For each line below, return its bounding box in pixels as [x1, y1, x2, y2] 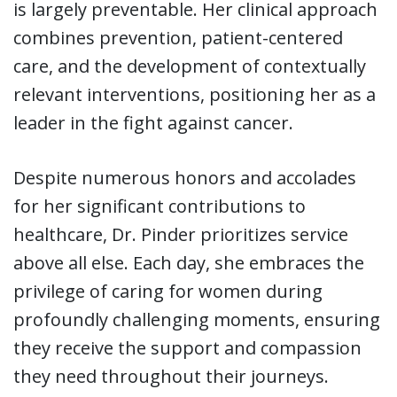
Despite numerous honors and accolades [13, 165, 356, 190]
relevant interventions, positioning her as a [13, 82, 376, 106]
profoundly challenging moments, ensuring [13, 307, 380, 331]
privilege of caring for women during [13, 278, 323, 303]
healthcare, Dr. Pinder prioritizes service [13, 222, 348, 246]
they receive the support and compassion [13, 335, 362, 360]
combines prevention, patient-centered [13, 25, 343, 50]
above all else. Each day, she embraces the [13, 250, 364, 275]
